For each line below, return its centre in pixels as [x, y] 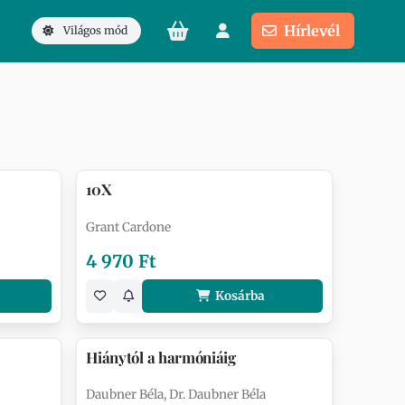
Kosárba [240, 296]
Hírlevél [312, 31]
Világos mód [95, 30]
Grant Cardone [129, 227]
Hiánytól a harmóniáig [161, 358]
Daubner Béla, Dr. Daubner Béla [176, 395]
